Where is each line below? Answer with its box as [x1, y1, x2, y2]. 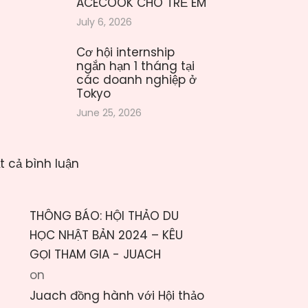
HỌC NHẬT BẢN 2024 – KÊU [30, 227, 183, 244]
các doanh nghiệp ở [76, 71, 197, 88]
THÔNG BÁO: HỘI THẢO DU [30, 208, 179, 225]
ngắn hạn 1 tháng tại [76, 57, 195, 74]
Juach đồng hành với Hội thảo [30, 287, 204, 304]
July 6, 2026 [76, 15, 132, 30]
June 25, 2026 [76, 105, 142, 120]
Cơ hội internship [76, 43, 175, 60]
